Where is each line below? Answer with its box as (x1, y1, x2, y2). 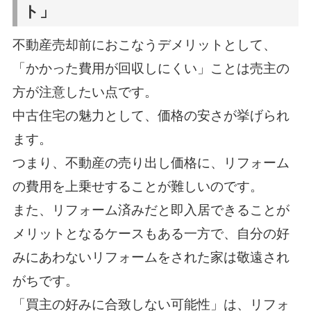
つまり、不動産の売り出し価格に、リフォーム (12, 155, 289, 170)
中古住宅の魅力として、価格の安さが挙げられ (12, 108, 289, 123)
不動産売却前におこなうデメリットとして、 (12, 37, 276, 52)
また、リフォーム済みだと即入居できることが (12, 202, 289, 217)
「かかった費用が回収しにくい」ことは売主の (12, 60, 289, 76)
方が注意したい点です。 (12, 84, 158, 99)
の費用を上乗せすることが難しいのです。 (12, 178, 263, 194)
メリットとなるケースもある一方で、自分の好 (12, 226, 289, 241)
